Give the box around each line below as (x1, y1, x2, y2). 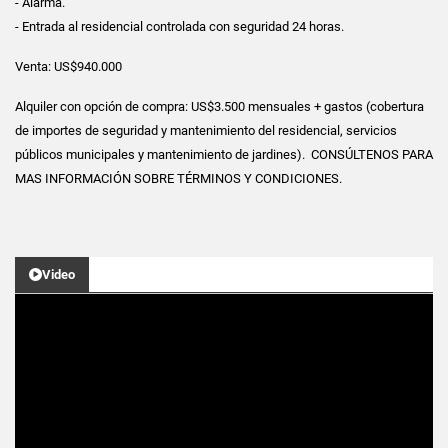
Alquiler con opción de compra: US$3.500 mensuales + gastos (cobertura (15, 98, 424, 114)
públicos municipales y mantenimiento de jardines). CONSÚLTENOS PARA (15, 146, 433, 162)
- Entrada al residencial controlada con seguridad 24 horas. (15, 18, 344, 34)
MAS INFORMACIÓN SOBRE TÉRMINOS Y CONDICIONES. (15, 170, 342, 186)
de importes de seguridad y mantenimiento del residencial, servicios (15, 122, 397, 138)
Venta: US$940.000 (15, 58, 122, 74)
